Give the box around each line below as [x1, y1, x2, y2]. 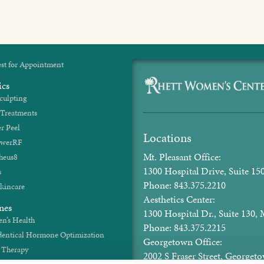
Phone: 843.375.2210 [143, 177, 226, 192]
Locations [143, 128, 192, 147]
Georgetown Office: [143, 234, 222, 249]
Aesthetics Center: [143, 192, 215, 206]
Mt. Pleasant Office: [143, 149, 221, 164]
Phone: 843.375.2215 [143, 220, 226, 235]
